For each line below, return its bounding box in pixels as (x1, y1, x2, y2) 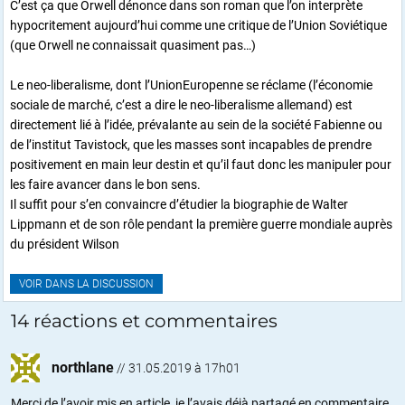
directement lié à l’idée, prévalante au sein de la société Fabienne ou (10, 117, 382, 132)
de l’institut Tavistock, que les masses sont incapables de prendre (10, 137, 372, 152)
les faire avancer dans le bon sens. (10, 176, 201, 192)
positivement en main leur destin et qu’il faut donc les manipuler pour (10, 156, 391, 172)
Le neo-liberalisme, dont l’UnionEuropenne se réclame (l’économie (10, 77, 372, 92)
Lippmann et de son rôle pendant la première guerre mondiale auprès (10, 216, 392, 231)
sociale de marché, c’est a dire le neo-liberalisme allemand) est (10, 97, 353, 112)
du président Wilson (10, 236, 119, 251)
